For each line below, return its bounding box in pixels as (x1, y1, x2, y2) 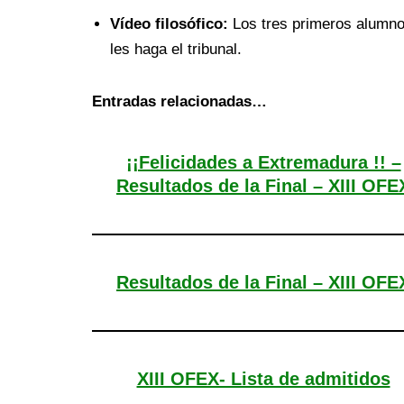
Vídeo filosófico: (110, 15, 228, 33)
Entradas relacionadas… (92, 93, 267, 111)
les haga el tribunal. (110, 41, 242, 59)
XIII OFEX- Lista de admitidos (136, 369, 390, 390)
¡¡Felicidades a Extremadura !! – (125, 152, 401, 173)
